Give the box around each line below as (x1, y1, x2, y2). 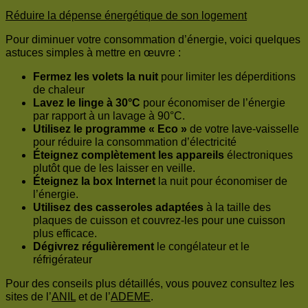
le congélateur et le (154, 241, 250, 253)
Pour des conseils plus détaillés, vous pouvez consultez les (5, 278, 294, 290)
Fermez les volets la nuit (33, 71, 158, 83)
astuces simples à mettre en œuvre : (5, 47, 181, 59)
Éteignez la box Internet (33, 175, 155, 188)
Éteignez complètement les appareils (33, 149, 224, 162)
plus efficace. (33, 228, 97, 240)
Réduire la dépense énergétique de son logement (5, 10, 247, 22)
